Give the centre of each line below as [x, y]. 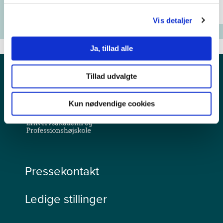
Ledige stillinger [66, 199]
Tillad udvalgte [111, 76]
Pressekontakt [62, 171]
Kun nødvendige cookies [111, 104]
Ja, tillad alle [111, 48]
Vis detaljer [173, 20]
